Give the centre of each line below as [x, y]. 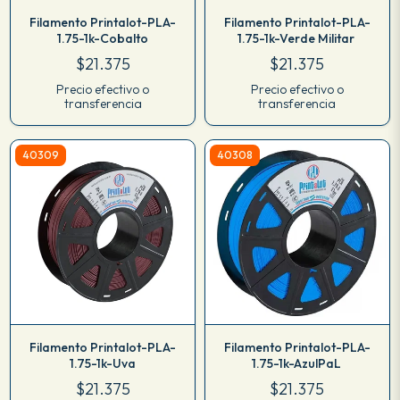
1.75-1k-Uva [103, 363]
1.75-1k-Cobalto [103, 38]
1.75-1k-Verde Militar [297, 38]
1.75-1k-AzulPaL [297, 363]
